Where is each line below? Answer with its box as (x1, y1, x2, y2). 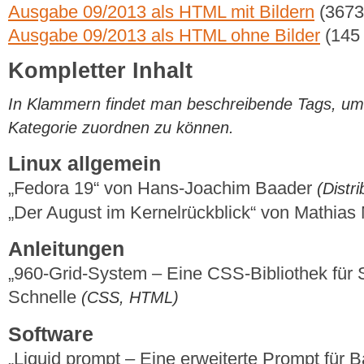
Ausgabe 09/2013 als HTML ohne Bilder (8, 24, 320, 45)
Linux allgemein (8, 153, 161, 175)
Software (8, 323, 93, 345)
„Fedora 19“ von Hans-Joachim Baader (8, 178, 317, 199)
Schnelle (8, 287, 81, 308)
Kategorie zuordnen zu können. (8, 118, 234, 136)
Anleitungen (8, 238, 124, 261)
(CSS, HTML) (81, 288, 179, 307)
